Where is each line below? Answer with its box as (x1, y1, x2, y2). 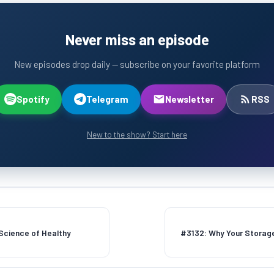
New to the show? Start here (87, 128, 187, 139)
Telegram (86, 93, 128, 105)
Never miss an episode (65, 30, 209, 48)
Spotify (16, 93, 50, 105)
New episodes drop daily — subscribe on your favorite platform (14, 58, 260, 70)
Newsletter (165, 93, 214, 105)
